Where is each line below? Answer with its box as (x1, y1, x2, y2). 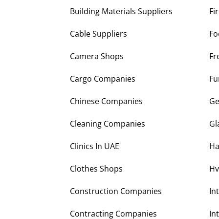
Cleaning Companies (70, 118, 145, 130)
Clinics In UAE (70, 141, 119, 152)
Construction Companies (70, 186, 162, 197)
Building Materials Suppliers (70, 6, 173, 17)
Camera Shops (70, 51, 124, 62)
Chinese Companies (70, 96, 143, 107)
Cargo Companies (70, 73, 135, 85)
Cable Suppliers (70, 28, 127, 40)
